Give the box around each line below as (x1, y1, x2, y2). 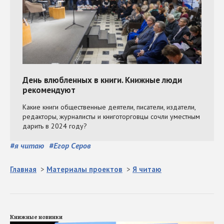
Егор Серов (53, 140, 90, 151)
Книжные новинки (10, 213, 62, 221)
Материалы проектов (46, 164, 122, 174)
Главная (10, 164, 36, 174)
